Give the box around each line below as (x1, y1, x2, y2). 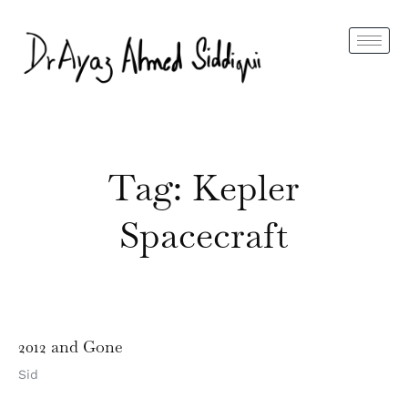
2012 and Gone (18, 336, 123, 358)
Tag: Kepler (108, 164, 300, 212)
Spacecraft (119, 211, 289, 260)
